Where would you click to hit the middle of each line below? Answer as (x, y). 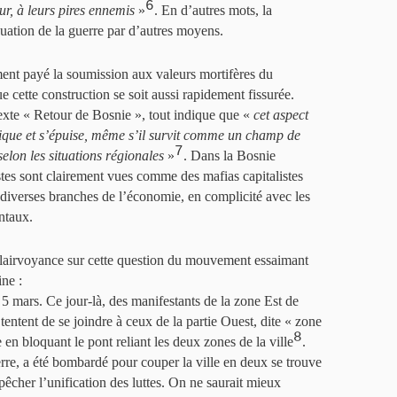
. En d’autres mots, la (213, 10)
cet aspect (281, 115)
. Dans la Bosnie (230, 156)
